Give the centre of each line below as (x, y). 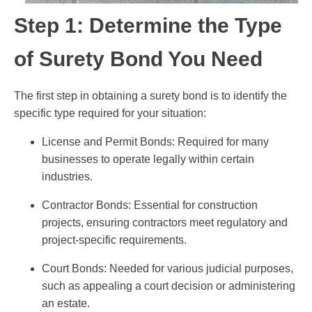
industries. (67, 177)
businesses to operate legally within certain (148, 159)
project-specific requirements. (114, 240)
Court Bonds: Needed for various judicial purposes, (167, 269)
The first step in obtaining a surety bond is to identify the (150, 96)
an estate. (66, 304)
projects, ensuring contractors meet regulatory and (165, 223)
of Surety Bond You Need (138, 59)
